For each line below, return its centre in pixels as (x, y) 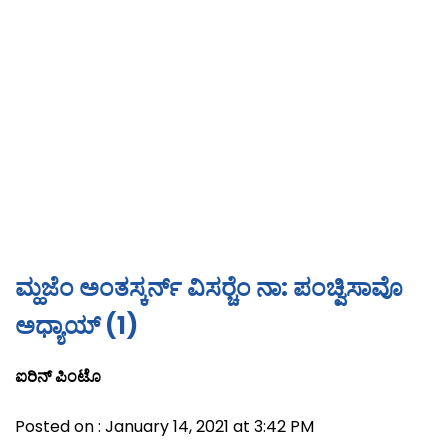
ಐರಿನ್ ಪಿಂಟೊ (58, 377)
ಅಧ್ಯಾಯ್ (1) (76, 326)
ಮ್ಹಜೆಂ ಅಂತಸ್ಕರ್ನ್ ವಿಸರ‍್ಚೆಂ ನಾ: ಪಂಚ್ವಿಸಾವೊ (209, 288)
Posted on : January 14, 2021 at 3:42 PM (164, 427)
